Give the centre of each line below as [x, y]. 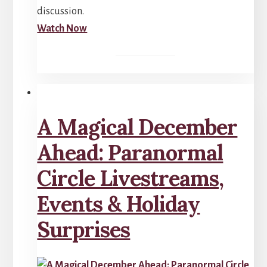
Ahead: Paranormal [130, 153]
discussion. [61, 11]
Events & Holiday [119, 204]
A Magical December [137, 127]
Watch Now [62, 28]
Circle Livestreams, [131, 178]
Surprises [84, 230]
